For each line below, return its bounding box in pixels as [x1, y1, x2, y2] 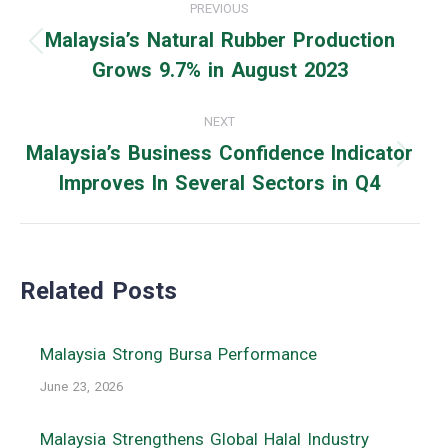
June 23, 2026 [40, 379, 123, 395]
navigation [19, 16, 181, 57]
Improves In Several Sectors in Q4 [59, 171, 381, 196]
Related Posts [20, 277, 177, 306]
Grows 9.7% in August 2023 [91, 58, 348, 83]
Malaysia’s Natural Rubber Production [44, 28, 395, 53]
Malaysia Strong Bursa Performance [40, 344, 317, 365]
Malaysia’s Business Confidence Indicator [26, 141, 414, 166]
